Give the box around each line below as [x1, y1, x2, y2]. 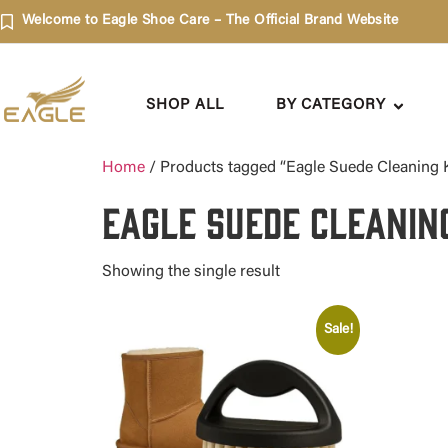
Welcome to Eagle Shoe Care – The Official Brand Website [22, 14, 398, 28]
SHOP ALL [146, 98, 224, 113]
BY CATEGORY [275, 98, 386, 113]
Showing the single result [102, 264, 280, 280]
